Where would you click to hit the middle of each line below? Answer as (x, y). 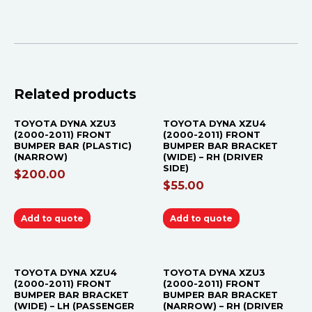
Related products (75, 94)
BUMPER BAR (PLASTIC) (73, 146)
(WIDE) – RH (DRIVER (213, 157)
